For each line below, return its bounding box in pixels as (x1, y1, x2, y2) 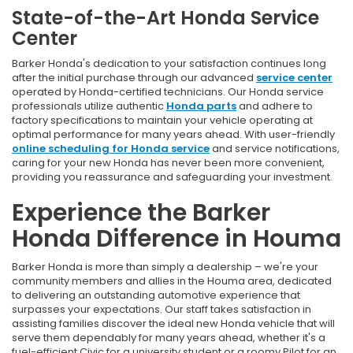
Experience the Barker (12, 196, 270, 230)
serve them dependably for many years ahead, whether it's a (12, 330, 325, 346)
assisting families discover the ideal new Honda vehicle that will (12, 316, 335, 332)
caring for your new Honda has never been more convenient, (12, 155, 325, 171)
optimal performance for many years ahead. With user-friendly (12, 127, 335, 143)
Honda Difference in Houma (12, 222, 341, 256)
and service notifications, (210, 141, 340, 157)
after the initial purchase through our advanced (12, 70, 256, 86)
